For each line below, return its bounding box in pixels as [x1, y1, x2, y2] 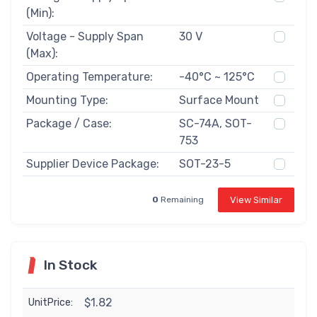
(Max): [25, 46, 58, 60]
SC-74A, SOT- [178, 116, 252, 130]
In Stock [44, 256, 97, 273]
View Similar [230, 194, 282, 205]
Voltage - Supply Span [25, 29, 144, 43]
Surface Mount [178, 93, 259, 107]
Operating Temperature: [25, 69, 153, 83]
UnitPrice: [28, 296, 73, 309]
